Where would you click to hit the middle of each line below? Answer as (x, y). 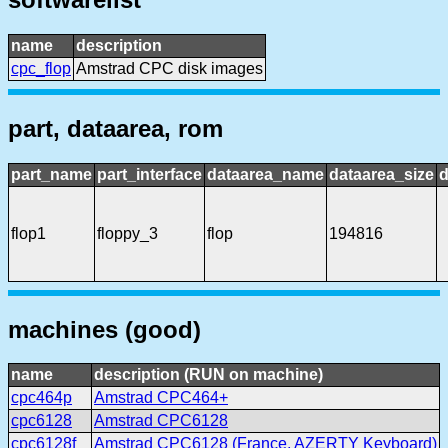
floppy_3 (127, 233)
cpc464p (41, 398)
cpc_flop (41, 68)
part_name (51, 174)
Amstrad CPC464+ (161, 398)
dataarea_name (265, 174)
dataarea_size (381, 174)
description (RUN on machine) (208, 375)
